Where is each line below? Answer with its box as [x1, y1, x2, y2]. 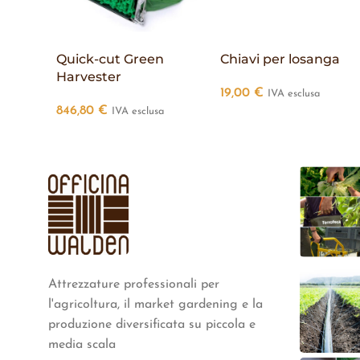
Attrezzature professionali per [48, 278, 219, 292]
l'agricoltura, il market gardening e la [48, 298, 263, 312]
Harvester [56, 69, 121, 85]
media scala [48, 338, 116, 352]
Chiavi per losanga [219, 51, 340, 67]
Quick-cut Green [56, 51, 164, 67]
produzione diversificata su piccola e [48, 318, 256, 332]
